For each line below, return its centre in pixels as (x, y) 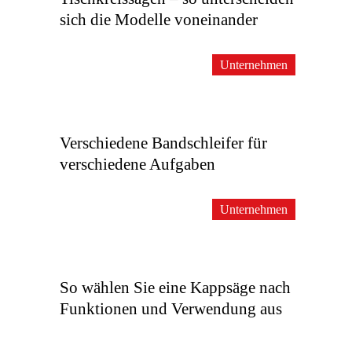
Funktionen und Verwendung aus (171, 309)
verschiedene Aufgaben (137, 164)
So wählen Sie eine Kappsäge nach (175, 288)
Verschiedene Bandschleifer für (163, 143)
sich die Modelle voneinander (159, 20)
